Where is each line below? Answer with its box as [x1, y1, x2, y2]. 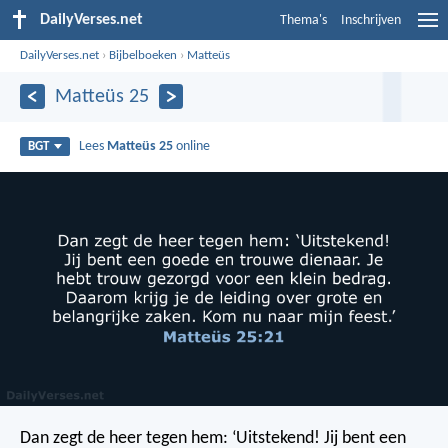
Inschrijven [341, 13, 401, 28]
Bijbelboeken [109, 48, 178, 62]
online [173, 138, 211, 154]
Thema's [280, 13, 327, 28]
